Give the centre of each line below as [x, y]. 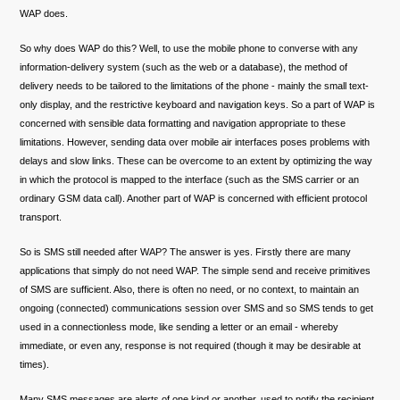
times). [35, 365]
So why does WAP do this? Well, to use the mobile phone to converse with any [189, 49]
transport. [41, 217]
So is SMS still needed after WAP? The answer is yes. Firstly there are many [186, 252]
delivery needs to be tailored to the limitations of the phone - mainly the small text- [195, 86]
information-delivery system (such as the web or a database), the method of [184, 67]
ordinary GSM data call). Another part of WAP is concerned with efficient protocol [194, 199]
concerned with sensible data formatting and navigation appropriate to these [183, 124]
